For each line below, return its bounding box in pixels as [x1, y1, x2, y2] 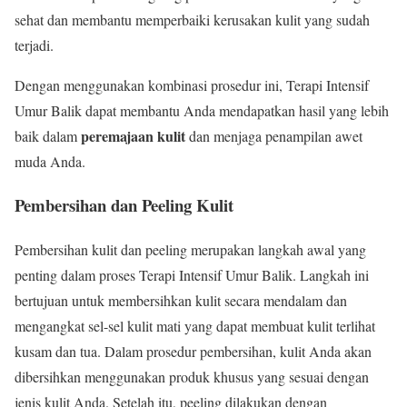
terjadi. [15, 35, 54, 55]
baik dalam [15, 125, 81, 145]
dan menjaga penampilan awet [185, 125, 362, 145]
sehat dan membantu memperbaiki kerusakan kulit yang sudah [15, 9, 370, 29]
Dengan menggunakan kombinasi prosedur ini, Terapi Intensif [15, 74, 369, 94]
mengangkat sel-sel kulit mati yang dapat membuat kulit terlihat [15, 315, 375, 335]
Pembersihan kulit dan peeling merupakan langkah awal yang [15, 239, 366, 259]
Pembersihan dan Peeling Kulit [15, 193, 233, 218]
